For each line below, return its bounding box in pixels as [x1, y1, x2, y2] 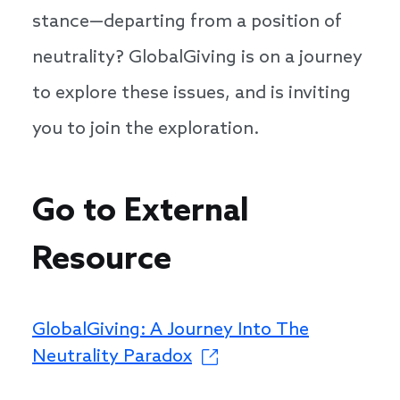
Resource [32, 241, 171, 280]
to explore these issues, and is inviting [32, 83, 351, 105]
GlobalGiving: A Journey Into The [32, 320, 309, 342]
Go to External [32, 193, 249, 232]
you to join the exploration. [32, 119, 259, 141]
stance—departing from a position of [32, 12, 342, 34]
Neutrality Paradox [32, 346, 192, 369]
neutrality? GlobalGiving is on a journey [32, 47, 362, 70]
